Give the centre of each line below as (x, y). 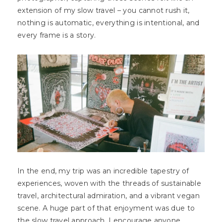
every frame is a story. (58, 35)
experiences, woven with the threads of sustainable (109, 184)
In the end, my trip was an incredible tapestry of (103, 171)
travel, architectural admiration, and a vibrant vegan (109, 196)
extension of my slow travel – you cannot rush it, (104, 10)
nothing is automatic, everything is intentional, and (109, 23)
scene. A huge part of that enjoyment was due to (106, 208)
